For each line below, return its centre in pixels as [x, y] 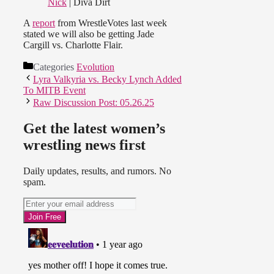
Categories [55, 67]
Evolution [95, 67]
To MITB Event [54, 91]
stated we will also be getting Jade [89, 34]
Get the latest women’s [94, 129]
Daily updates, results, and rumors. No [97, 171]
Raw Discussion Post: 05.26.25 [94, 103]
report [44, 23]
